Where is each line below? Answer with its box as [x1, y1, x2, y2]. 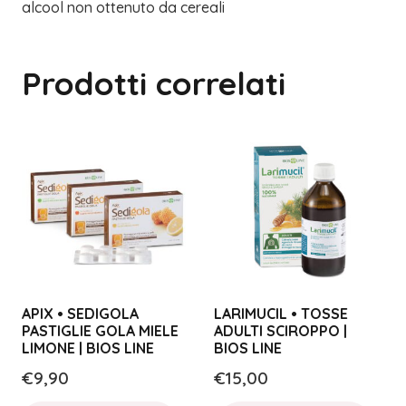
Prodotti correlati [22, 63, 285, 103]
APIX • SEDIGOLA [22, 304, 139, 324]
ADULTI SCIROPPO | [214, 322, 347, 341]
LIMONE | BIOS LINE [22, 339, 154, 358]
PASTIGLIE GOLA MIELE [22, 322, 179, 341]
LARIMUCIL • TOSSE [214, 304, 348, 324]
